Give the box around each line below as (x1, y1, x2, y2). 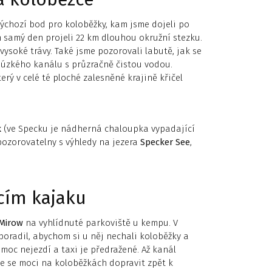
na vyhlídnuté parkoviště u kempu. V (23, 217, 178, 228)
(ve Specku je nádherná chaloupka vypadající (1, 123, 195, 134)
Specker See (140, 137, 190, 148)
